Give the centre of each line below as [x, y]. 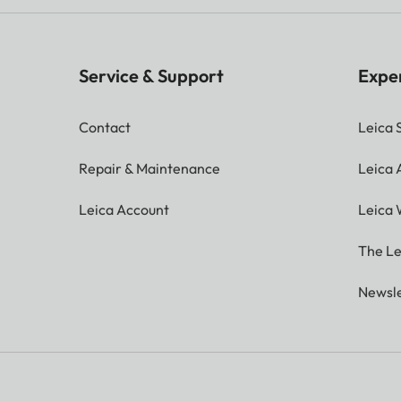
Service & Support [151, 76]
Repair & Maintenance [149, 169]
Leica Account [124, 210]
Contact [105, 128]
